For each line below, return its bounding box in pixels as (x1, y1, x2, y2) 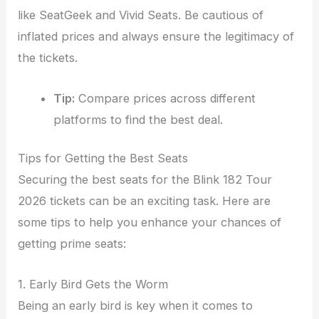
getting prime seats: (18, 236, 127, 251)
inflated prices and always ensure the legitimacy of (18, 29, 295, 44)
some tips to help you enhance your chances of (18, 215, 282, 230)
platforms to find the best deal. (53, 112, 223, 127)
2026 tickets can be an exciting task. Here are (18, 194, 271, 209)
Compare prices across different (74, 90, 256, 105)
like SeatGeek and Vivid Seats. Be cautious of (18, 8, 264, 23)
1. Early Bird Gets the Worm (18, 276, 169, 291)
